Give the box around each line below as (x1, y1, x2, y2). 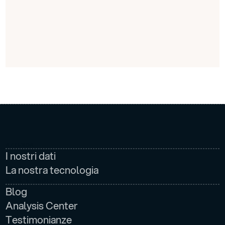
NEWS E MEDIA (6, 176, 54, 185)
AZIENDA (6, 140, 34, 149)
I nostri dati (6, 148, 56, 163)
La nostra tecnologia (6, 162, 99, 177)
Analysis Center (6, 198, 78, 213)
